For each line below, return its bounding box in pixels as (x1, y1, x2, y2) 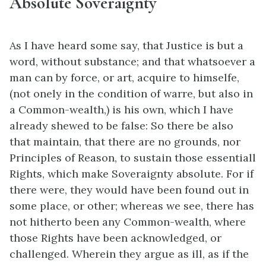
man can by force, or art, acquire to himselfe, (9, 70, 239, 84)
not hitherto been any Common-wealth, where (9, 214, 246, 229)
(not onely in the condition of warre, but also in (9, 86, 253, 100)
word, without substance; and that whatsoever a (9, 54, 255, 68)
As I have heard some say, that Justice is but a (9, 38, 243, 52)
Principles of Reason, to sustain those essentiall (9, 150, 256, 164)
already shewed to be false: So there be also (9, 118, 233, 132)
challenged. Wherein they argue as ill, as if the (9, 246, 249, 261)
